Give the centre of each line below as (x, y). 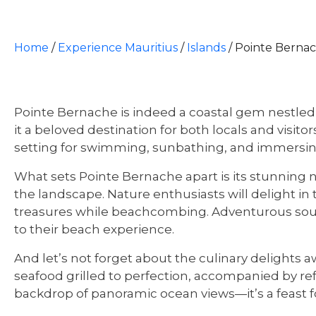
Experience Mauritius (118, 48)
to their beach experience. (94, 229)
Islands (206, 48)
